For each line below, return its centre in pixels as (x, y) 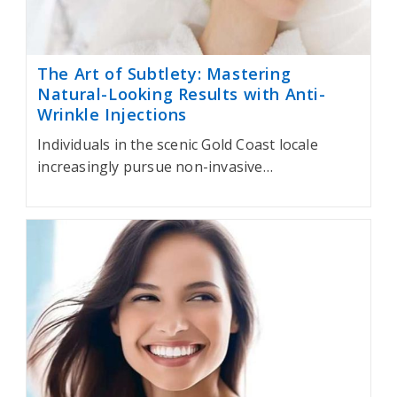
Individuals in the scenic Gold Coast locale (178, 144)
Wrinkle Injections (112, 114)
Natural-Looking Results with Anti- (182, 93)
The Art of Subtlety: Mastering (164, 73)
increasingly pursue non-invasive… (155, 166)
